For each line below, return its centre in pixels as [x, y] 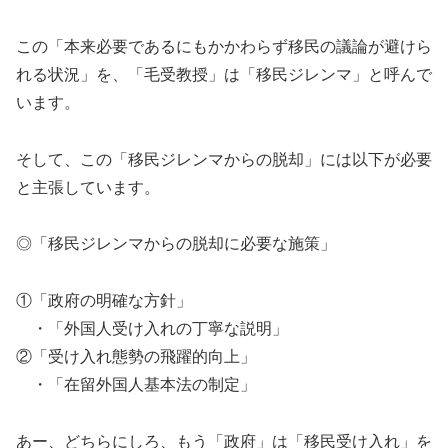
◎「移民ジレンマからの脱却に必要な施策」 [176, 244]
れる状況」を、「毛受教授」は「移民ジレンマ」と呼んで [224, 74]
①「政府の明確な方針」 [104, 301]
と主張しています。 [88, 187]
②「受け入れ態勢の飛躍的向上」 [136, 357]
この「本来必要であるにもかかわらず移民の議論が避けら [224, 46]
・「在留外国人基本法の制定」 [136, 385]
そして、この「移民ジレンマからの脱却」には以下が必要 [224, 159]
